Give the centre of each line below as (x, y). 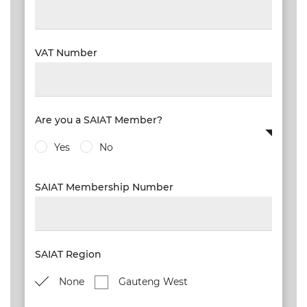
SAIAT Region (68, 254)
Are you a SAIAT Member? (98, 120)
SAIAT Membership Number (104, 187)
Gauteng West (153, 282)
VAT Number (66, 53)
